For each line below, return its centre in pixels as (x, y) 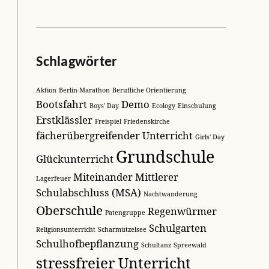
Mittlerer (157, 177)
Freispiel (108, 121)
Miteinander (103, 177)
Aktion (47, 90)
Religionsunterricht (66, 229)
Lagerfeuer (54, 178)
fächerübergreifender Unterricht (115, 135)
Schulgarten (178, 228)
